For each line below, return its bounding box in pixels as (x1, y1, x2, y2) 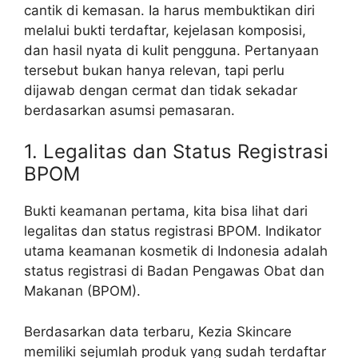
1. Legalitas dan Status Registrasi (24, 140, 328, 164)
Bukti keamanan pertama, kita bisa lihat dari (24, 203, 308, 220)
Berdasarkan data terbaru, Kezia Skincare (24, 323, 292, 340)
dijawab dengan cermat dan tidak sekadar (24, 82, 297, 98)
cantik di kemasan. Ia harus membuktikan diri (24, 2, 315, 18)
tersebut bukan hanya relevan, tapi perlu (24, 62, 284, 78)
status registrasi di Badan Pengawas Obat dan (24, 263, 324, 280)
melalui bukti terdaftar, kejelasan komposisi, (24, 22, 306, 38)
